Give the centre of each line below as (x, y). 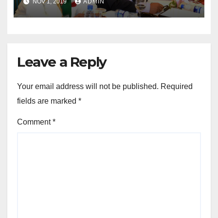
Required (177, 86)
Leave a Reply (62, 62)
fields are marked (48, 101)
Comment (35, 122)
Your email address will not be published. (88, 86)
